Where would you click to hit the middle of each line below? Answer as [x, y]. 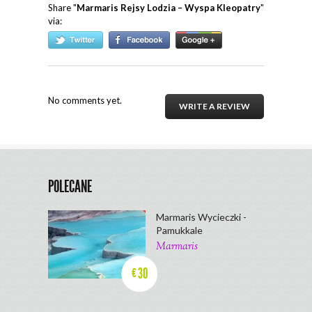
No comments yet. [85, 100]
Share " [62, 8]
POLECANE [70, 187]
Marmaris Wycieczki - [201, 217]
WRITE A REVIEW [214, 106]
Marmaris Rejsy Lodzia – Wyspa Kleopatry [169, 8]
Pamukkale [179, 230]
